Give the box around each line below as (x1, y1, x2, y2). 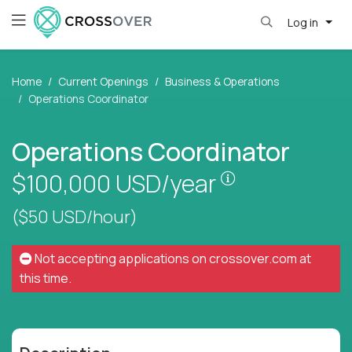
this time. (20, 269, 71, 288)
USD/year (115, 167, 221, 200)
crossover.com (209, 250, 297, 268)
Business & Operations (165, 74, 280, 90)
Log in (287, 14, 321, 30)
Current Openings (58, 74, 148, 90)
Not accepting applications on (32, 250, 209, 268)
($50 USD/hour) (12, 205, 137, 229)
